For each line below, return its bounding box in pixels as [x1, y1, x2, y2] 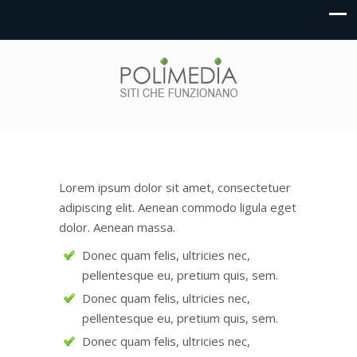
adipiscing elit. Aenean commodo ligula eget [59, 199, 296, 215]
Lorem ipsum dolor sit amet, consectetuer [59, 179, 291, 195]
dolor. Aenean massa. [59, 219, 175, 235]
